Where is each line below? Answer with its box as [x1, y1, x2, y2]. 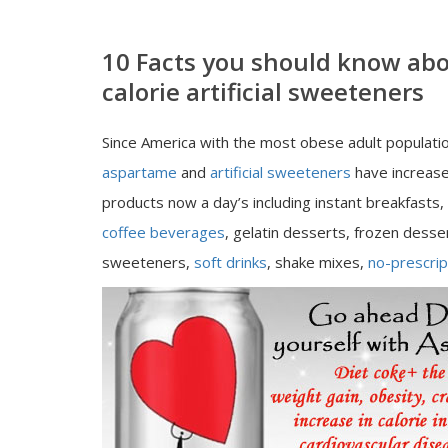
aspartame [102, 162, 177, 182]
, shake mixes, [267, 252, 368, 272]
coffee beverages [102, 222, 225, 242]
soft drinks [194, 252, 267, 272]
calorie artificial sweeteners [102, 75, 424, 108]
